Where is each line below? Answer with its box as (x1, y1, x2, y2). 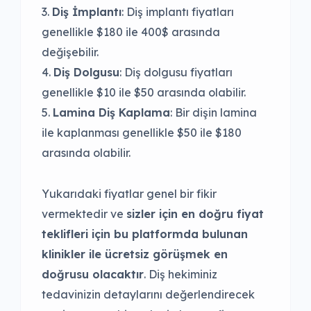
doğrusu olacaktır (42, 267, 144, 281)
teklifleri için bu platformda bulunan (42, 226, 248, 241)
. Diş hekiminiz (144, 267, 217, 281)
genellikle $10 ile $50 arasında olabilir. (42, 85, 246, 99)
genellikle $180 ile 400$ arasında (42, 24, 220, 39)
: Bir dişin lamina (170, 105, 257, 119)
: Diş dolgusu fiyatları (119, 65, 233, 79)
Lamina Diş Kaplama (53, 105, 170, 119)
